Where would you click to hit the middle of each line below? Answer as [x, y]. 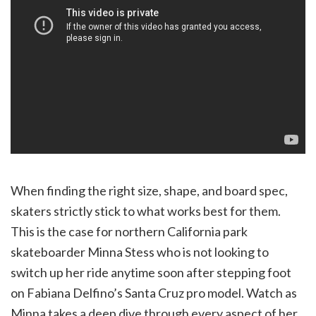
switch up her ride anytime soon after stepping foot [151, 273]
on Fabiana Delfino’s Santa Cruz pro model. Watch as [154, 293]
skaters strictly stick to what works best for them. [146, 211]
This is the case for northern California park [129, 232]
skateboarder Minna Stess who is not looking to [140, 252]
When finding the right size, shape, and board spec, [149, 191]
